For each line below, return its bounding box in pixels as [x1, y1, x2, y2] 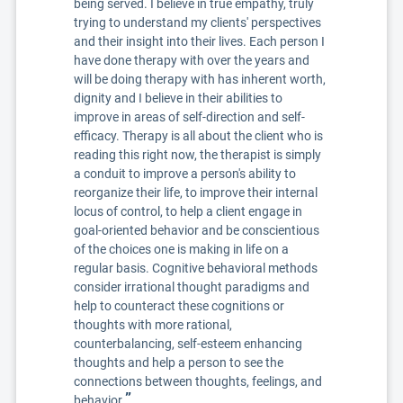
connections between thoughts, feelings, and [74, 374, 322, 389]
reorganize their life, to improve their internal [74, 185, 318, 200]
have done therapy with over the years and [74, 53, 309, 67]
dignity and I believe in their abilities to [74, 91, 282, 105]
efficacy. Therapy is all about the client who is [74, 129, 323, 143]
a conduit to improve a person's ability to [74, 166, 296, 181]
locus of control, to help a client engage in [74, 204, 302, 219]
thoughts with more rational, [74, 318, 232, 332]
